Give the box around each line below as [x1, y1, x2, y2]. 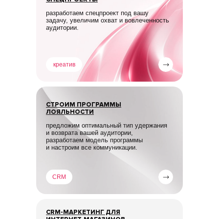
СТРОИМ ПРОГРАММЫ [46, 101, 121, 109]
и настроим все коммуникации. [46, 144, 137, 151]
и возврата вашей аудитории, [46, 129, 133, 136]
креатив [53, 61, 75, 68]
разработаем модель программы [46, 136, 143, 144]
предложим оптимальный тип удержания [46, 122, 167, 129]
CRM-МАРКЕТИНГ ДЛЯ [46, 208, 120, 216]
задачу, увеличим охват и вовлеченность [46, 17, 169, 24]
